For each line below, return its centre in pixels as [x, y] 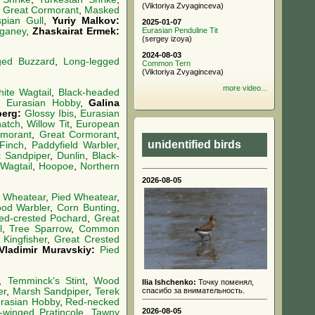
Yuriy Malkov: [86, 20]
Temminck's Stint [46, 281]
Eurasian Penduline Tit [180, 30]
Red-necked [93, 302]
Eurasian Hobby [43, 103]
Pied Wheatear [84, 197]
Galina [104, 103]
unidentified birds [194, 144]
